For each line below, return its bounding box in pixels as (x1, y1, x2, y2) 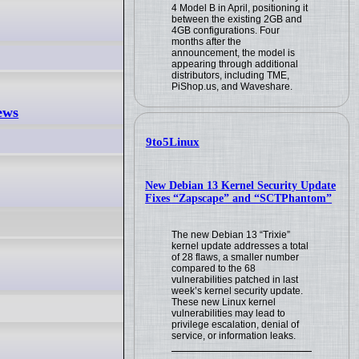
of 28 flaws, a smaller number (171, 251, 300, 263)
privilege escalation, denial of (171, 318, 300, 330)
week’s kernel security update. (171, 284, 304, 296)
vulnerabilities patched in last (171, 273, 299, 285)
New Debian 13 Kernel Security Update (145, 179, 337, 192)
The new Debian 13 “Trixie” (171, 228, 291, 240)
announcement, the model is (171, 46, 296, 58)
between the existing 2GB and (171, 13, 303, 25)
